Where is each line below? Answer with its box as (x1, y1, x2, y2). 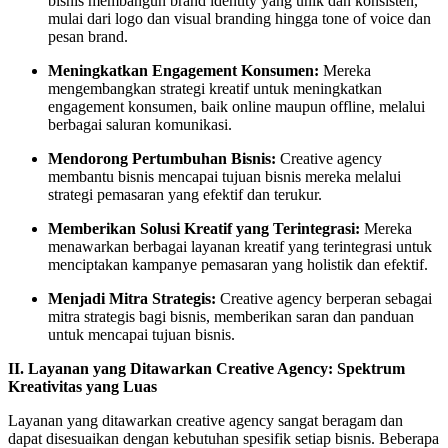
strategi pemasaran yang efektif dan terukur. (48, 185, 322, 203)
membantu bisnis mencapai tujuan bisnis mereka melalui (48, 167, 401, 185)
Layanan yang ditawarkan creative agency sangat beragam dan (8, 411, 403, 429)
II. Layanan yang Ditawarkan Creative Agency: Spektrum (8, 359, 405, 377)
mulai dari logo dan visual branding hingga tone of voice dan (48, 9, 431, 27)
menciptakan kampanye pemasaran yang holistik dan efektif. (48, 255, 428, 273)
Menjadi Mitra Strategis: (48, 289, 216, 307)
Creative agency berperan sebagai (216, 289, 432, 307)
